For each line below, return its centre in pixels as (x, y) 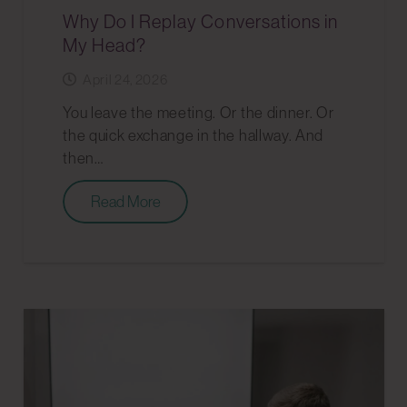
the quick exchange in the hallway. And (193, 135)
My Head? (105, 45)
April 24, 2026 (125, 79)
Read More (125, 202)
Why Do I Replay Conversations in (200, 21)
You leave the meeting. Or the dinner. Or (199, 112)
